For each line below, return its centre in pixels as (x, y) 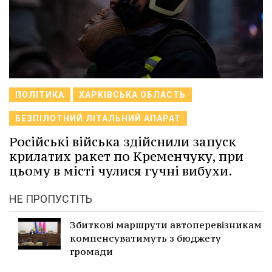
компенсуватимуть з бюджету (145, 238)
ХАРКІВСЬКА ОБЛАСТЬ (132, 94)
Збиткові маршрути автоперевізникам (166, 224)
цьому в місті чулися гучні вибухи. (121, 171)
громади (91, 251)
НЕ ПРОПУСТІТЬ (51, 199)
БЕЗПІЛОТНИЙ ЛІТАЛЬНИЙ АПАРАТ (98, 118)
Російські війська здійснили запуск (123, 141)
